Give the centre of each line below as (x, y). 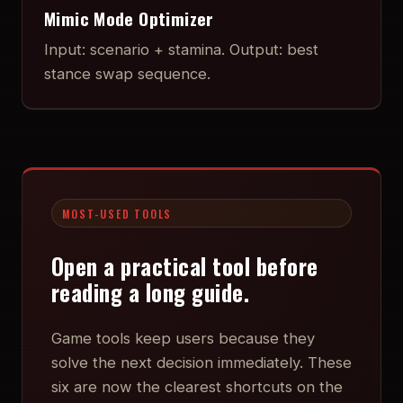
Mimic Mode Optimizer (129, 18)
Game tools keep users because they (183, 339)
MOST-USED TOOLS (117, 213)
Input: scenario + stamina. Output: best (181, 50)
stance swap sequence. (127, 74)
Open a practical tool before (185, 266)
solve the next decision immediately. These (201, 363)
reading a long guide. (151, 292)
